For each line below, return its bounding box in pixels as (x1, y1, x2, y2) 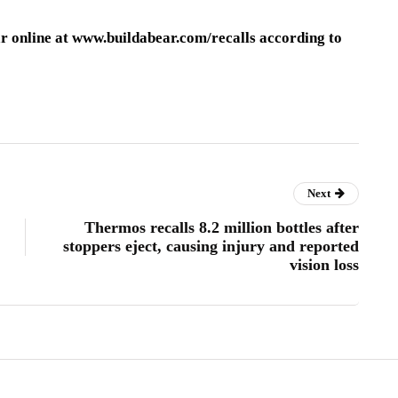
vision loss (290, 255, 359, 274)
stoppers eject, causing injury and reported (63, 236, 359, 255)
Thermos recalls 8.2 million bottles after (84, 218, 359, 236)
